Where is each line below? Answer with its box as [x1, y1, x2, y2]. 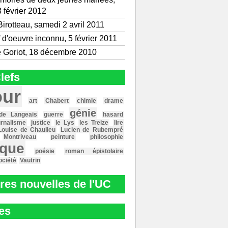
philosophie [90, 133, 123, 140]
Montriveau [3, 133, 36, 140]
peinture [51, 133, 75, 140]
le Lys [55, 119, 75, 126]
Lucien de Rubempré [60, 126, 123, 133]
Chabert [45, 97, 69, 104]
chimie [76, 97, 96, 104]
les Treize [79, 119, 109, 126]
